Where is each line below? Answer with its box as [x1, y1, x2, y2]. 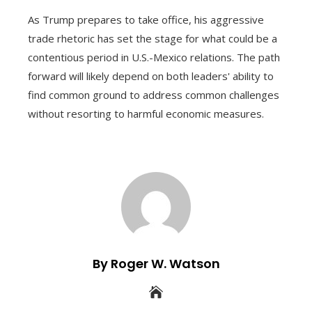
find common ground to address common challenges [28, 88, 279, 102]
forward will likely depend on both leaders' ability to [28, 69, 274, 83]
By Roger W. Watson [92, 255, 220, 272]
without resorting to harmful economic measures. [28, 107, 264, 120]
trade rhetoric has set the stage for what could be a [28, 31, 277, 45]
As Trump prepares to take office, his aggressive [28, 13, 264, 26]
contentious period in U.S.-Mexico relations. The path [28, 50, 280, 64]
